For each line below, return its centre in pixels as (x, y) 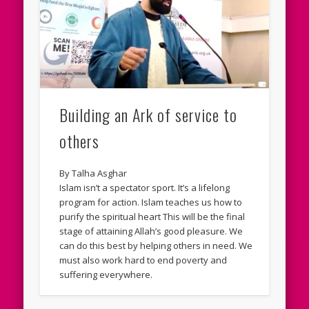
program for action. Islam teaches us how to (151, 202)
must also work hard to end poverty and (143, 260)
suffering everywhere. (106, 275)
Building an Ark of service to (149, 115)
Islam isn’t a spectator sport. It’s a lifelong (145, 188)
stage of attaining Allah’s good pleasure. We (151, 231)
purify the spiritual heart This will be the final (152, 217)
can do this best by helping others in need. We (156, 246)
